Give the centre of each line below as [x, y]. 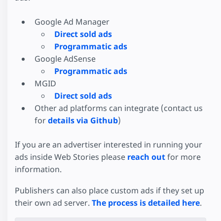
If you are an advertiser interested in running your [109, 145]
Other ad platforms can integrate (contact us [119, 108]
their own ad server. [53, 203]
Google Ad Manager [72, 22]
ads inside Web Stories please [71, 157]
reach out [146, 157]
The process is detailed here [146, 203]
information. [38, 169]
